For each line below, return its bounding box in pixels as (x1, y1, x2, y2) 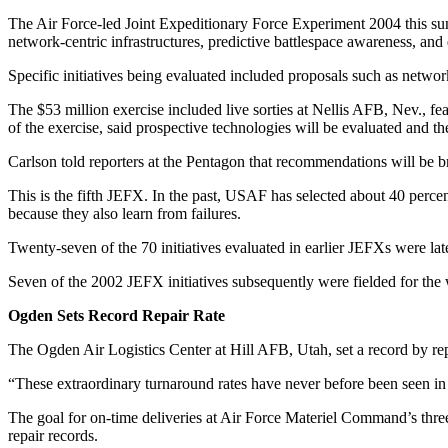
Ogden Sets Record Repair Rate (8, 306, 225, 324)
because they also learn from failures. (8, 204, 241, 222)
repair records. (8, 426, 98, 444)
